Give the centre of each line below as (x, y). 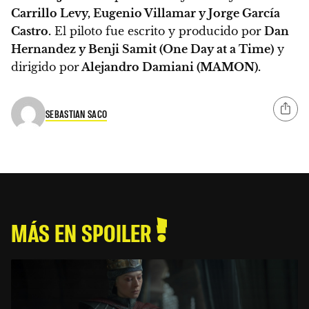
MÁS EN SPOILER (84, 232)
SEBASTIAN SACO (77, 114)
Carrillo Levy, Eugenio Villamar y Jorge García (146, 13)
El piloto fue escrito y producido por (156, 31)
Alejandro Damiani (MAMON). (170, 67)
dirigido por (45, 67)
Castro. (31, 31)
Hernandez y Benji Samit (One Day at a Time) (142, 49)
